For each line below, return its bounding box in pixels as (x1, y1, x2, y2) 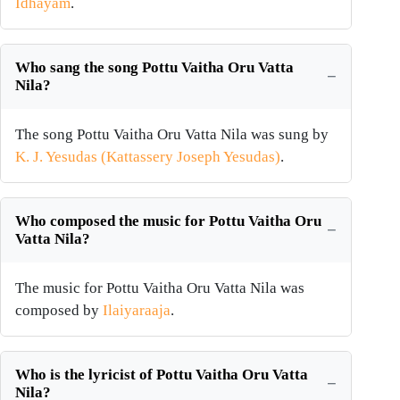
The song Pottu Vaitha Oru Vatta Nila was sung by (15, 126, 329, 144)
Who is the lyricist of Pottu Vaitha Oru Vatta (15, 366, 308, 384)
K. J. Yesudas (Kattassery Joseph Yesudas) (15, 148, 280, 166)
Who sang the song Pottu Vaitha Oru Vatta (15, 59, 294, 77)
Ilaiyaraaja (103, 302, 171, 320)
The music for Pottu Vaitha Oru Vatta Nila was (15, 279, 304, 297)
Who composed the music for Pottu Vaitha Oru (15, 212, 321, 230)
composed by (15, 302, 103, 320)
